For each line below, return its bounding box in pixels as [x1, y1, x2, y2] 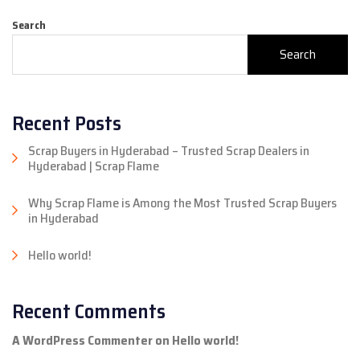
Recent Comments [12, 295, 166, 328]
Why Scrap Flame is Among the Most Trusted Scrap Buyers [28, 193, 337, 214]
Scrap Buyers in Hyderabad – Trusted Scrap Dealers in [28, 141, 309, 162]
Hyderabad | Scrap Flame [28, 156, 159, 177]
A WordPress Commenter [12, 330, 153, 351]
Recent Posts [12, 107, 121, 140]
